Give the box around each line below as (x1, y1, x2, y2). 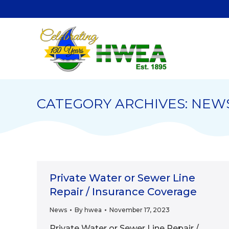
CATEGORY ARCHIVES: (37, 95, 191, 112)
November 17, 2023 (109, 206, 170, 214)
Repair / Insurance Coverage (50, 186, 197, 198)
